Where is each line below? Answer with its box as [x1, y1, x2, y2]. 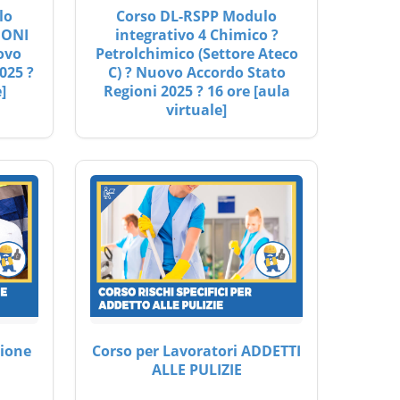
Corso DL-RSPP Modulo [116, 6, 277, 26]
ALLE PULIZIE [151, 359, 242, 379]
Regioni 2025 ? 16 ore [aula [103, 81, 290, 101]
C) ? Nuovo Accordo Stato [107, 62, 286, 82]
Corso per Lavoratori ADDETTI [92, 340, 301, 361]
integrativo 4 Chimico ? [114, 25, 279, 45]
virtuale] [166, 100, 227, 120]
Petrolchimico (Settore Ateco [95, 44, 298, 63]
